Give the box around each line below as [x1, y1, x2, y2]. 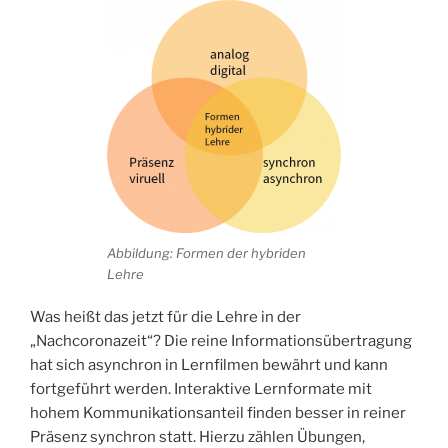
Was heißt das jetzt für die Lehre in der [30, 307, 301, 326]
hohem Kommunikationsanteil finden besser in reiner [30, 403, 406, 422]
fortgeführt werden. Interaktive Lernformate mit [30, 379, 372, 398]
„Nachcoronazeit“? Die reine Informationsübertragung [30, 331, 412, 350]
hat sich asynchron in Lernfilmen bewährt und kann [30, 355, 388, 374]
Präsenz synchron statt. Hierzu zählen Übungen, [30, 427, 365, 446]
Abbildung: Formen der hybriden [107, 245, 306, 262]
